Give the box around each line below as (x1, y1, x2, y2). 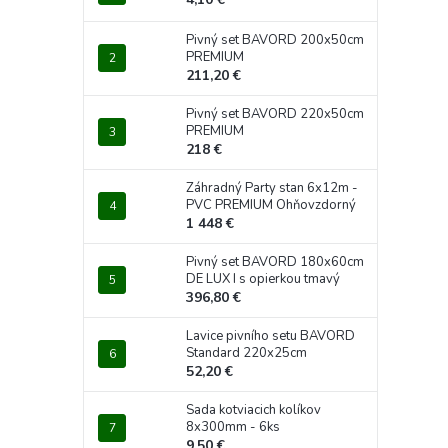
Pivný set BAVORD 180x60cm (186, 252, 364, 271)
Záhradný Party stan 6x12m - (186, 178, 358, 197)
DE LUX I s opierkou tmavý (186, 269, 340, 288)
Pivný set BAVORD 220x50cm (186, 104, 364, 123)
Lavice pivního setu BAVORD (186, 326, 355, 345)
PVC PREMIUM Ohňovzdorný (186, 195, 356, 214)
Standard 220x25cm (186, 343, 307, 362)
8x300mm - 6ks (186, 417, 280, 436)
